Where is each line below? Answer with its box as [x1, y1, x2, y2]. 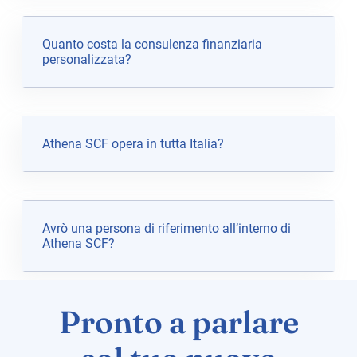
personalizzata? [41, 52, 131, 68]
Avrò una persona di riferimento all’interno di [41, 221, 291, 237]
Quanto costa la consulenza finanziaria [41, 37, 262, 53]
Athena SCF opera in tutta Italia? [41, 136, 224, 152]
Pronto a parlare [58, 303, 299, 342]
